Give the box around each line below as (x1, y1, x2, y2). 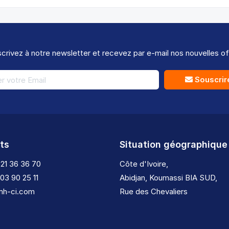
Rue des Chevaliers (120, 187, 188, 197)
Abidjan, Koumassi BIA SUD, (120, 173, 217, 183)
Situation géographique (120, 139, 227, 150)
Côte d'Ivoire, (120, 159, 168, 169)
